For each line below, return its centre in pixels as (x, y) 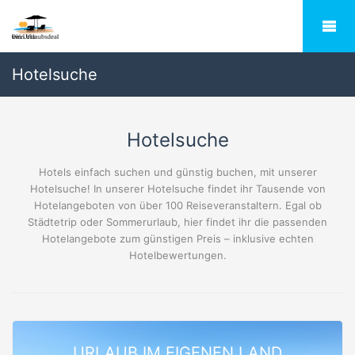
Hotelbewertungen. (177, 255)
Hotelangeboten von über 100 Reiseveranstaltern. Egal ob (177, 205)
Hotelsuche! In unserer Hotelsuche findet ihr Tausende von (177, 189)
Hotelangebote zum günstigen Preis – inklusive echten (177, 239)
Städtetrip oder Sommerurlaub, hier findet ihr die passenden (177, 222)
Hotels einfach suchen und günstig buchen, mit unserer (177, 172)
